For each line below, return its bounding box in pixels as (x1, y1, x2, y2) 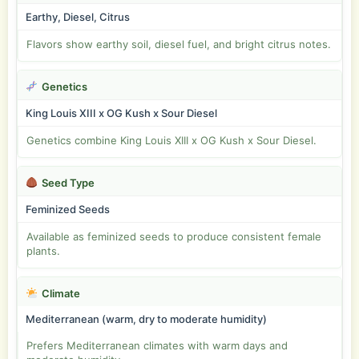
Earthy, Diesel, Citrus (26, 10, 130, 23)
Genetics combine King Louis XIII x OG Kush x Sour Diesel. (26, 134, 317, 147)
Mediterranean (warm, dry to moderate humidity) (26, 313, 267, 325)
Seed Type (41, 176, 95, 189)
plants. (26, 244, 60, 257)
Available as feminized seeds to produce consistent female (26, 230, 321, 243)
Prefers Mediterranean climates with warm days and (26, 339, 288, 352)
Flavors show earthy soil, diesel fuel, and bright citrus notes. (26, 38, 331, 50)
